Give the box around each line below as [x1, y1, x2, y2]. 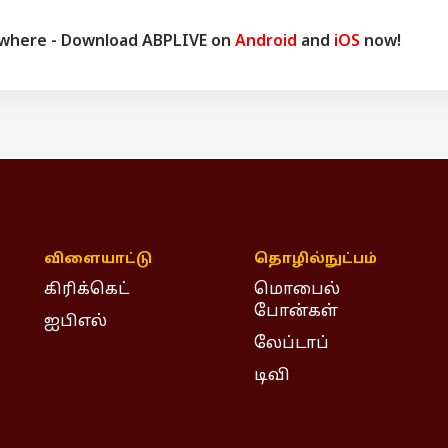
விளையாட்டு [44, 251, 152, 268]
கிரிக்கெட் [44, 280, 129, 300]
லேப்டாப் [254, 334, 329, 354]
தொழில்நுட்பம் [254, 251, 377, 268]
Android [235, 31, 297, 52]
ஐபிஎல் [44, 312, 107, 332]
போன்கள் [254, 302, 338, 322]
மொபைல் [254, 280, 340, 300]
